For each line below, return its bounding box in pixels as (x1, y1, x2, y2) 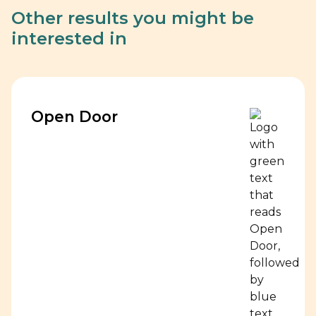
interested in (11, 28, 127, 49)
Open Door (31, 107, 118, 126)
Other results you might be (11, 8, 254, 28)
